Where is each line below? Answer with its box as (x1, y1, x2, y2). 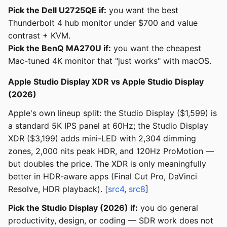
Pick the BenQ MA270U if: (8, 43, 111, 54)
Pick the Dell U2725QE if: (8, 5, 106, 16)
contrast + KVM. (8, 30, 70, 41)
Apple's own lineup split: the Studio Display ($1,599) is (8, 108, 217, 119)
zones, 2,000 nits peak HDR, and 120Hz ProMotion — (8, 146, 214, 157)
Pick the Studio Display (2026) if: (8, 203, 138, 213)
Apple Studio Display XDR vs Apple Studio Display (8, 77, 204, 87)
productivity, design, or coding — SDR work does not (8, 215, 213, 226)
